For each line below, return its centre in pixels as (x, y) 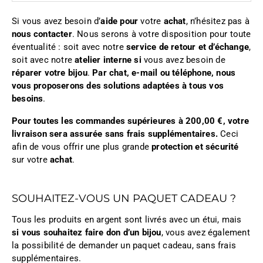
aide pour (119, 21)
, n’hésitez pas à (218, 21)
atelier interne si (108, 60)
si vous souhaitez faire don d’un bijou (87, 233)
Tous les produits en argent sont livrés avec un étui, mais (127, 220)
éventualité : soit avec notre (69, 47)
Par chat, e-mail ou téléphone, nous (164, 73)
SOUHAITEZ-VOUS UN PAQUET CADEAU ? (124, 199)
